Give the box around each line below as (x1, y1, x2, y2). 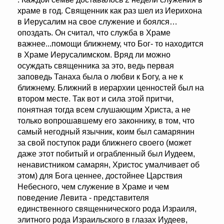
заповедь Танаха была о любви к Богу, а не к (17, 72, 183, 81)
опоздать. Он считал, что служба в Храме (17, 28, 170, 37)
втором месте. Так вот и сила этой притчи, (17, 94, 173, 103)
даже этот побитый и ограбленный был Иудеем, (17, 149, 195, 158)
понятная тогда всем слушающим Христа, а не (17, 105, 190, 114)
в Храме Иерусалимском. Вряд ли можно (17, 50, 170, 59)
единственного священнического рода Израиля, (17, 204, 196, 213)
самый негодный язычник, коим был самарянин (17, 127, 194, 136)
